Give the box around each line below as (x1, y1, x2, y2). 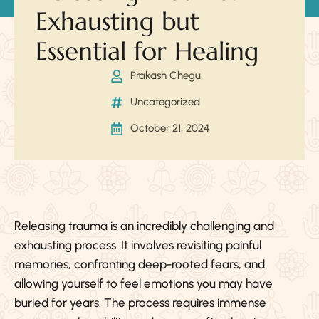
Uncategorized (130, 95, 200, 109)
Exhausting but (36, 6, 199, 38)
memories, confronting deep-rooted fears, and (14, 257, 265, 272)
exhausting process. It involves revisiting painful (14, 238, 261, 253)
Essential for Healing (36, 36, 258, 68)
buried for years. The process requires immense (14, 296, 266, 310)
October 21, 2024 (130, 122, 209, 135)
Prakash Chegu (130, 69, 201, 83)
